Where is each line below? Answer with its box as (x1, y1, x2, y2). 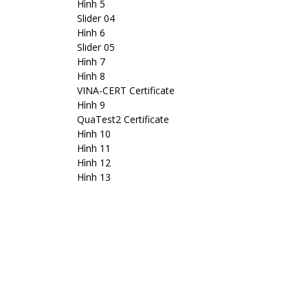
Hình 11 (77, 142, 111, 155)
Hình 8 (77, 69, 105, 82)
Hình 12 (77, 156, 111, 169)
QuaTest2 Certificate (77, 113, 169, 126)
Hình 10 (77, 127, 111, 140)
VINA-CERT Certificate (77, 84, 175, 97)
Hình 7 (77, 55, 105, 68)
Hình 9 (77, 98, 105, 111)
